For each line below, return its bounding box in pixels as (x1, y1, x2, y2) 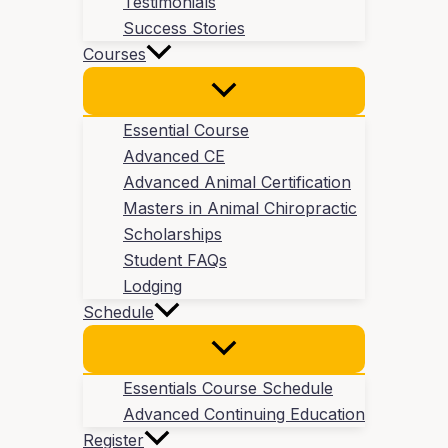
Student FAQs (123, 250, 227, 271)
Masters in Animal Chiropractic (123, 198, 357, 219)
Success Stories (123, 18, 245, 39)
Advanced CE (123, 146, 225, 167)
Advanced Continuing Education (123, 404, 365, 425)
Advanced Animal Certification (123, 172, 351, 193)
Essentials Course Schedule (123, 378, 333, 399)
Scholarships (123, 224, 222, 245)
